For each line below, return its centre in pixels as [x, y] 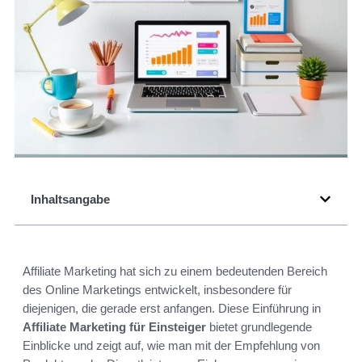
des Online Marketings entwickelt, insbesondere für [157, 290]
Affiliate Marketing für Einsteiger [114, 327]
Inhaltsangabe [70, 200]
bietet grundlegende [259, 327]
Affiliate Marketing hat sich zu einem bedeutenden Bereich [175, 271]
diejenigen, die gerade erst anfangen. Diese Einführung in [172, 309]
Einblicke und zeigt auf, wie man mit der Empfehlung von [171, 346]
